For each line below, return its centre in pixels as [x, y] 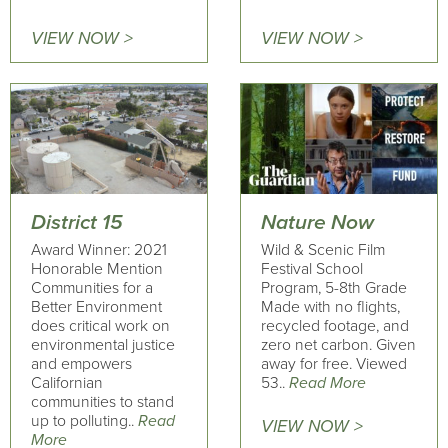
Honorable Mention [97, 269]
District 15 [77, 222]
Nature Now [317, 222]
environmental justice [103, 345]
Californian [67, 383]
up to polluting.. [84, 421]
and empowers [81, 364]
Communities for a [92, 288]
